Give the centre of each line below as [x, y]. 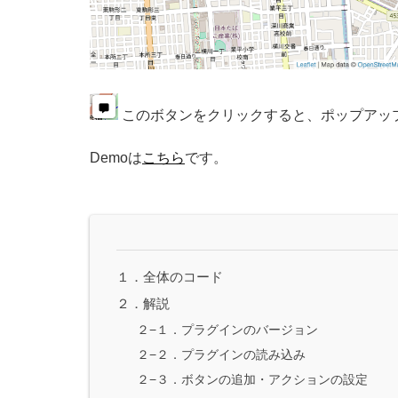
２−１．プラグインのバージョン [227, 329]
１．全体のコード [170, 276]
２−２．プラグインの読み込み [221, 354]
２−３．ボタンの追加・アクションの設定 [252, 379]
